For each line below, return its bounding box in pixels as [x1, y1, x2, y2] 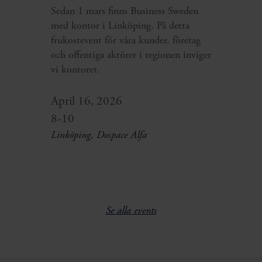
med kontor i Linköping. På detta [50, 19, 189, 33]
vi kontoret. [50, 63, 100, 77]
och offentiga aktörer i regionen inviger [50, 48, 211, 62]
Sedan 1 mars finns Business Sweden [50, 4, 198, 18]
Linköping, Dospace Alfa [50, 128, 147, 142]
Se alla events [105, 204, 157, 218]
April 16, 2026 [50, 94, 122, 109]
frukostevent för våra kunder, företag [50, 33, 201, 47]
